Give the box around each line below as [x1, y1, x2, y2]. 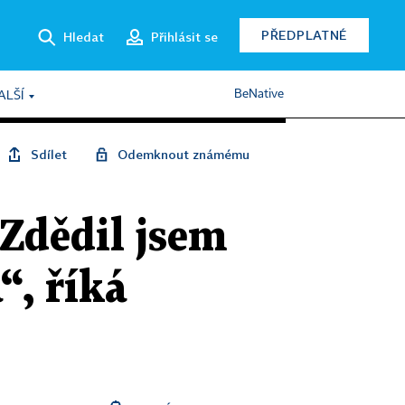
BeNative [234, 88, 284, 100]
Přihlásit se [151, 28, 218, 44]
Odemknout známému [118, 146, 250, 162]
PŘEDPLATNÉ [261, 27, 347, 42]
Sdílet [31, 146, 67, 162]
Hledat [63, 28, 104, 44]
